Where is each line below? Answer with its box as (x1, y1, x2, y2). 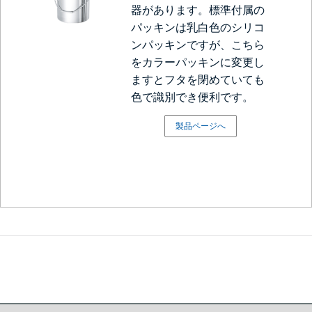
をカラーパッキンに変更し (131, 56, 265, 69)
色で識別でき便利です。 (131, 91, 254, 104)
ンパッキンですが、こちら (131, 38, 265, 52)
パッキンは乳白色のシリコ (131, 21, 265, 34)
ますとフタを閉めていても (131, 73, 265, 86)
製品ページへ (175, 121, 226, 131)
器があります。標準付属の (131, 3, 265, 17)
